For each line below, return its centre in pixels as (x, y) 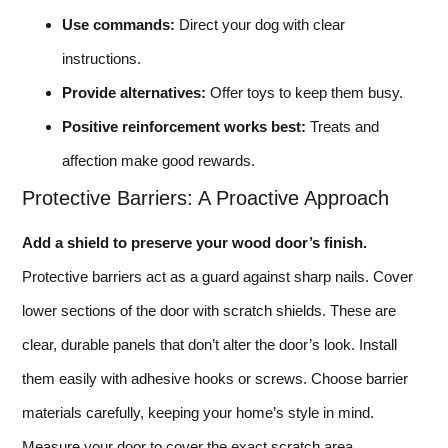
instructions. (101, 58)
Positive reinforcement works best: (184, 126)
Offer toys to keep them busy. (304, 92)
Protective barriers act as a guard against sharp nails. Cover (217, 276)
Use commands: (118, 24)
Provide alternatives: (134, 92)
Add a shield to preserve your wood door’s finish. (194, 242)
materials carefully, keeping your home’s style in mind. (198, 412)
